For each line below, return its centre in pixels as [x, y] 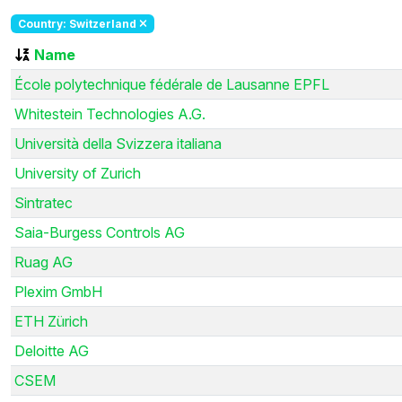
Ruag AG [44, 262]
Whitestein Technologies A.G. [110, 114]
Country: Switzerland [78, 23]
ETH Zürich [51, 321]
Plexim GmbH [58, 291]
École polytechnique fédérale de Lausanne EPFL [172, 84]
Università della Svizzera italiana [118, 143]
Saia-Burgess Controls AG [100, 232]
